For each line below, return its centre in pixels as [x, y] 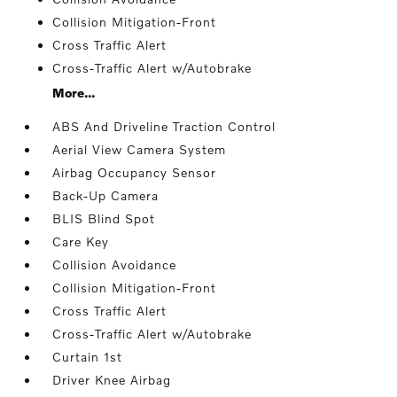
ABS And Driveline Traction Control [164, 126]
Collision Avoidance [115, 265]
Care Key [81, 241]
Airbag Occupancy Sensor [135, 172]
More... [74, 93]
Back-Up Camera [106, 195]
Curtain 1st [88, 357]
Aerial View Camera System [140, 149]
